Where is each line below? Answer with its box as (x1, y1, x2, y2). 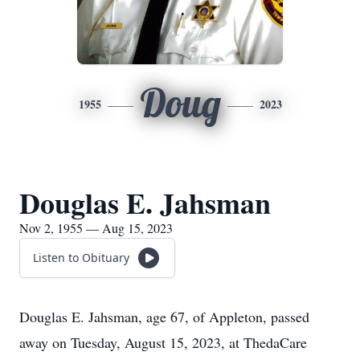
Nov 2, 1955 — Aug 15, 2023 (19, 219, 173, 236)
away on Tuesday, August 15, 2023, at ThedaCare (19, 333, 307, 352)
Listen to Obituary (33, 250, 129, 265)
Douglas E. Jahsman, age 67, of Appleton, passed (19, 307, 309, 326)
